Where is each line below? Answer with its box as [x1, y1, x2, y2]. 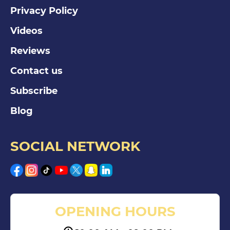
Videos [10, 25, 43, 36]
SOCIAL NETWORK [10, 138, 140, 155]
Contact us [10, 65, 63, 76]
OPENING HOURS [54, 203, 176, 220]
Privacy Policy [10, 5, 78, 16]
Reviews [10, 45, 50, 56]
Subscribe [10, 85, 57, 97]
